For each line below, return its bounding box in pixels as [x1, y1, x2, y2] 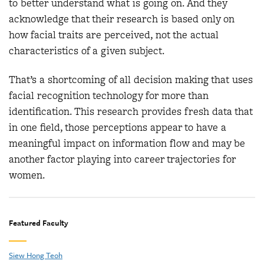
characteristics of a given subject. [9, 43, 165, 58]
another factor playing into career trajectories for [9, 152, 236, 167]
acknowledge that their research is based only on [9, 11, 235, 26]
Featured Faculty [9, 216, 68, 229]
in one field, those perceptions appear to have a [9, 120, 226, 135]
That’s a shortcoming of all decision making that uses [9, 72, 253, 87]
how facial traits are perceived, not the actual [9, 27, 219, 42]
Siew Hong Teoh [9, 249, 62, 261]
